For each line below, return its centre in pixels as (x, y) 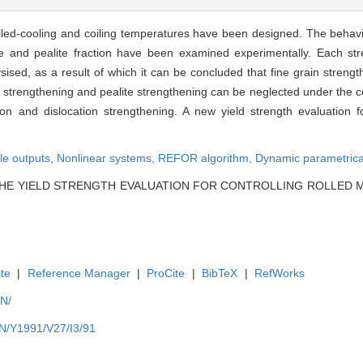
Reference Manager (79, 273)
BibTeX (220, 273)
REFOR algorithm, (207, 158)
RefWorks (280, 273)
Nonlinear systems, (107, 158)
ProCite (166, 273)
